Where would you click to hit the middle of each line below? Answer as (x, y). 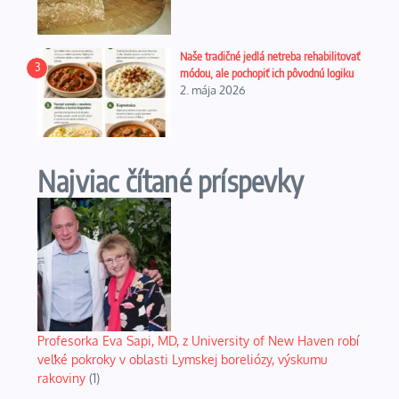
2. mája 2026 (213, 90)
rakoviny (61, 378)
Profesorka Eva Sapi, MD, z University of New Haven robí (198, 341)
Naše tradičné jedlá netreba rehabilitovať (270, 56)
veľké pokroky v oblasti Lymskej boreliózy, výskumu (183, 359)
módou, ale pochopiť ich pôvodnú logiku (267, 73)
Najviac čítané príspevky (171, 181)
